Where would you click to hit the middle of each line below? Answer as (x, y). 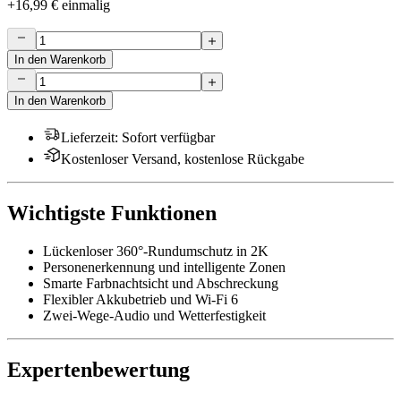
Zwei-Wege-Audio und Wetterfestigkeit (154, 316)
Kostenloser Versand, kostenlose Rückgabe (183, 159)
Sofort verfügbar (168, 138)
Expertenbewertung (98, 370)
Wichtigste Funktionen (112, 213)
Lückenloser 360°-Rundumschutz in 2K (156, 252)
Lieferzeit (88, 138)
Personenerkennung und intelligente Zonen (164, 268)
